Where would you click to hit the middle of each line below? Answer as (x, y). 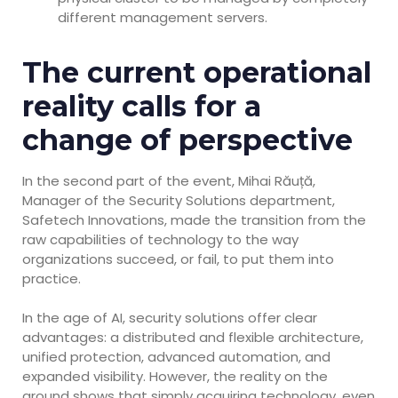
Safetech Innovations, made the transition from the (194, 219)
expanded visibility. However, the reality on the (175, 377)
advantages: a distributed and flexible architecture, (193, 338)
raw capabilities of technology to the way (160, 239)
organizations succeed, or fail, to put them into (178, 259)
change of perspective (187, 139)
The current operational (197, 72)
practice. (52, 278)
